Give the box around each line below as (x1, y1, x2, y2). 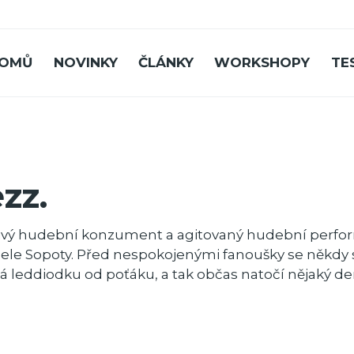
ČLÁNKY (138, 55, 194, 71)
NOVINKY (53, 55, 118, 71)
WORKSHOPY (214, 55, 311, 71)
